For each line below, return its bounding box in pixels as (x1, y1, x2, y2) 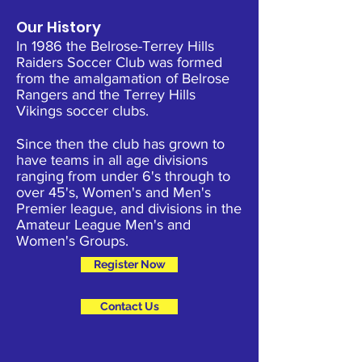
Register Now (93, 258, 166, 271)
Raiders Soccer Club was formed (16, 54, 222, 70)
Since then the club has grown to (16, 136, 225, 152)
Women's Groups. (16, 233, 128, 249)
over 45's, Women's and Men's (16, 184, 211, 200)
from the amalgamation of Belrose (16, 70, 229, 86)
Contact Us (99, 300, 159, 313)
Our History (16, 17, 101, 37)
